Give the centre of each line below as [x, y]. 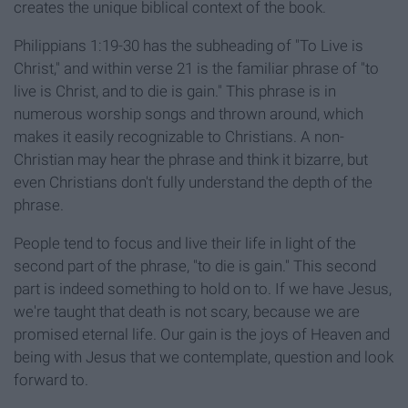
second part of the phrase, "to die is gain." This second [195, 266]
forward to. [51, 380]
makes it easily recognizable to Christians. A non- [179, 137]
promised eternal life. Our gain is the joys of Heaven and [202, 335]
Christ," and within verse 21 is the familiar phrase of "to [196, 69]
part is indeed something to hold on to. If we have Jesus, [203, 289]
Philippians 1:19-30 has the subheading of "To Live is [189, 46]
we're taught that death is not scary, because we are [187, 312]
